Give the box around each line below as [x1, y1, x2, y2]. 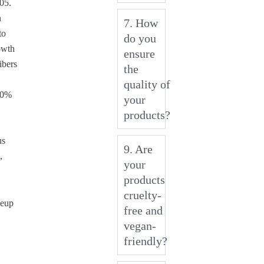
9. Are [123, 142, 153, 156]
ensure [123, 47, 155, 60]
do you [123, 31, 156, 45]
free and [123, 203, 163, 217]
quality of [123, 77, 170, 91]
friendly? [123, 234, 167, 247]
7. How [123, 16, 158, 29]
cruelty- [123, 188, 161, 202]
